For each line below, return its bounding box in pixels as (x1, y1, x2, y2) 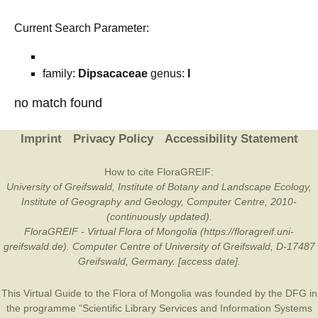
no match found (14, 96, 102, 110)
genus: (148, 67, 187, 79)
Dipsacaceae (78, 67, 148, 79)
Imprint (20, 132, 62, 146)
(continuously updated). (106, 211, 212, 222)
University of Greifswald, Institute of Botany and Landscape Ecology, (6, 181, 312, 192)
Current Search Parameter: (14, 22, 149, 34)
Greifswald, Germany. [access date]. (77, 256, 241, 267)
